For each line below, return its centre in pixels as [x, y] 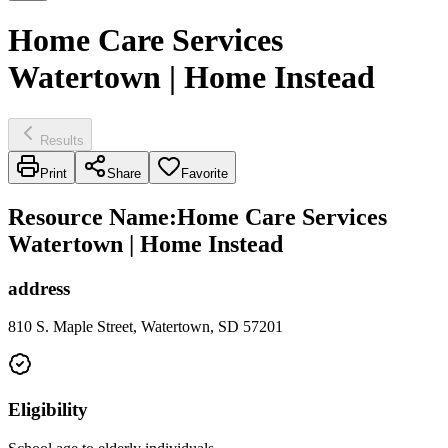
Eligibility [48, 410]
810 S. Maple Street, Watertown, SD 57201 [145, 327]
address [39, 288]
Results [62, 140]
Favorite [204, 173]
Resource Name [88, 216]
